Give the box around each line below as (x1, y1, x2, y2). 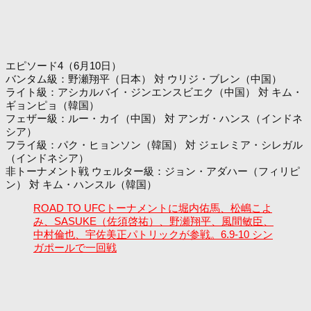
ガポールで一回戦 (33, 242, 117, 254)
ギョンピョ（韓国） (6, 99, 99, 112)
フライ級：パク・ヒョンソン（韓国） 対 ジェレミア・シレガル (6, 139, 303, 151)
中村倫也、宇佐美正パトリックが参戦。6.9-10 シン (33, 228, 273, 241)
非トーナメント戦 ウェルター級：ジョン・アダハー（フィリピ (6, 165, 300, 178)
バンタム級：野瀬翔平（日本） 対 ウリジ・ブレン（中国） (6, 73, 282, 85)
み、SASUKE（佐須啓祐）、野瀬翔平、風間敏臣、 (33, 215, 274, 228)
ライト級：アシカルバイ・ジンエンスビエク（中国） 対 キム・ (6, 86, 303, 99)
